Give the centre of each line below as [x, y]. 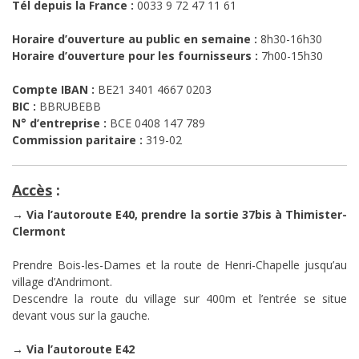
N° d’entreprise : [59, 123]
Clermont [39, 232]
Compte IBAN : [53, 90]
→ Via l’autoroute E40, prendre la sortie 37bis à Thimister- [179, 215]
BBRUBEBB [69, 107]
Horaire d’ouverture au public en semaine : [135, 39]
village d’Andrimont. [62, 282]
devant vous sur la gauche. [81, 316]
